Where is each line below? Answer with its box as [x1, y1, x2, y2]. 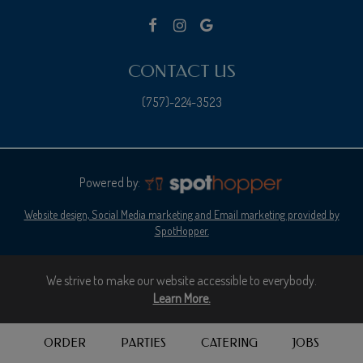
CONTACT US [127, 60, 236, 82]
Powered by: [79, 173, 143, 190]
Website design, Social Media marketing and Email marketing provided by [23, 207, 340, 221]
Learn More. [152, 289, 211, 306]
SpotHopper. [154, 223, 209, 237]
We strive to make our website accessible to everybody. [46, 271, 317, 288]
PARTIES [121, 336, 167, 350]
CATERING [200, 336, 258, 350]
